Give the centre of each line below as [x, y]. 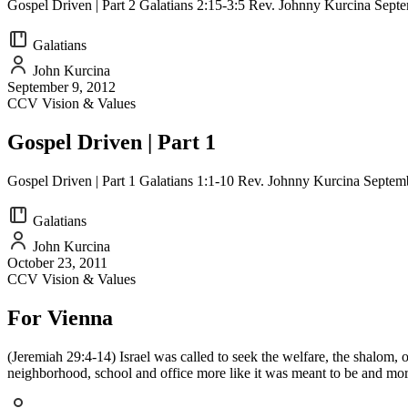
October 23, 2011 [57, 262]
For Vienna [60, 317]
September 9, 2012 [61, 87]
